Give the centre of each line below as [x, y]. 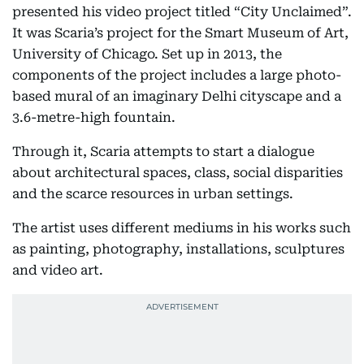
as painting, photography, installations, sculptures [178, 249]
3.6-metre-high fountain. [94, 117]
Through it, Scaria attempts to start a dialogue [163, 152]
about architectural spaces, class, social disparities [178, 173]
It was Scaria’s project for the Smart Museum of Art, [180, 33]
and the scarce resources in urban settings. [153, 194]
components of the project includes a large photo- [177, 75]
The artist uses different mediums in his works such [182, 228]
